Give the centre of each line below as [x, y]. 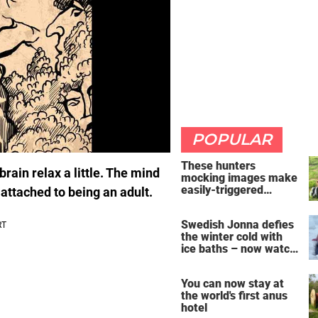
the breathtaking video [240, 261]
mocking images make [239, 178]
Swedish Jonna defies [237, 224]
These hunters [218, 166]
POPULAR [232, 139]
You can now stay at [232, 283]
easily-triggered [222, 190]
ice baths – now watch [211, 248]
